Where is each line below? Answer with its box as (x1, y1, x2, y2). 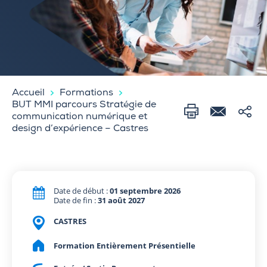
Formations (60, 88, 113, 98)
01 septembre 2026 (110, 185, 181, 196)
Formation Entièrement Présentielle (54, 240, 195, 251)
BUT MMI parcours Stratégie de (12, 100, 156, 110)
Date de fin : (54, 194, 98, 206)
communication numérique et (12, 112, 147, 122)
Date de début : (54, 185, 110, 196)
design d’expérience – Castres (12, 124, 148, 134)
